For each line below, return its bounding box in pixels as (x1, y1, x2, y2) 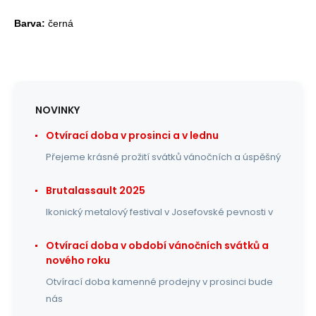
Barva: (14, 17, 45, 29)
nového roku (46, 253, 110, 267)
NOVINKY (35, 102, 80, 117)
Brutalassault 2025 (46, 183, 145, 197)
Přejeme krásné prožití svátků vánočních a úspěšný (46, 150, 281, 164)
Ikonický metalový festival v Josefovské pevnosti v (46, 205, 273, 219)
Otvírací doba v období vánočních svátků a (46, 238, 269, 253)
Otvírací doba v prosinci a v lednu (46, 128, 219, 142)
